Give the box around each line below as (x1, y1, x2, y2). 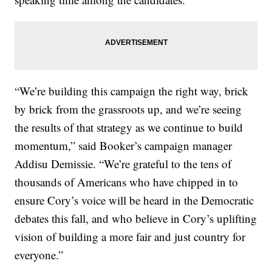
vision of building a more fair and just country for (15, 229, 246, 244)
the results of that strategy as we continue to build (15, 120, 243, 135)
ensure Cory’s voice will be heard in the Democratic (15, 192, 254, 208)
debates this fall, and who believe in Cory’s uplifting (15, 211, 257, 226)
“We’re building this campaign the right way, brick (15, 83, 249, 98)
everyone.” (15, 247, 64, 262)
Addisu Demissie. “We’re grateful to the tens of (15, 156, 232, 171)
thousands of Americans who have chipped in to (15, 174, 239, 189)
